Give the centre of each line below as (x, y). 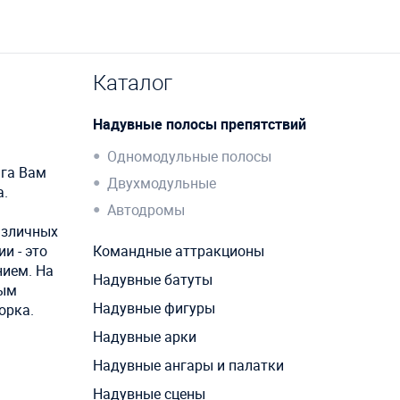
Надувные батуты (152, 280)
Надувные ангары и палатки (188, 366)
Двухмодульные (161, 183)
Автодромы (146, 210)
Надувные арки (144, 337)
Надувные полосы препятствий (199, 125)
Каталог (132, 83)
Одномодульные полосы (189, 157)
